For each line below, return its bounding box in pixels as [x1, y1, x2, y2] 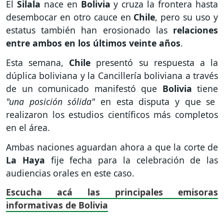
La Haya [6, 153, 51, 166]
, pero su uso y [155, 11, 218, 23]
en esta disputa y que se [100, 95, 215, 107]
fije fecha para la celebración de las [50, 153, 218, 166]
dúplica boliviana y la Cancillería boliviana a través [6, 69, 218, 81]
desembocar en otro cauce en [6, 11, 134, 23]
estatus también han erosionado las [6, 24, 167, 36]
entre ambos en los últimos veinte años [6, 37, 180, 49]
